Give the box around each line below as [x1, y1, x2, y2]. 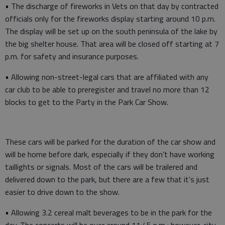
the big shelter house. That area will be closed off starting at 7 [5, 38, 219, 50]
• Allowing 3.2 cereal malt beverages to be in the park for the [5, 206, 212, 219]
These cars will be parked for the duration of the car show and [5, 136, 215, 148]
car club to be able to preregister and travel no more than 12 [5, 83, 209, 96]
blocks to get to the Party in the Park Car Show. [5, 96, 168, 108]
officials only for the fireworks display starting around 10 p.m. [5, 13, 215, 25]
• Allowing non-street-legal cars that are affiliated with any [5, 71, 208, 83]
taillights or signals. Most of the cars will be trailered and [5, 161, 197, 173]
